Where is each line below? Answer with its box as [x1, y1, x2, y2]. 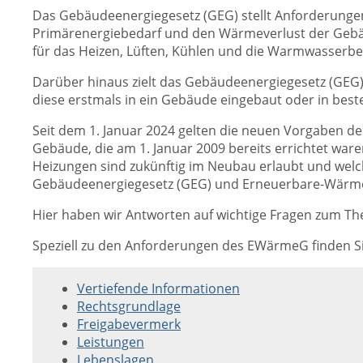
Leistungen [77, 333, 144, 351]
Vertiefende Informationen [77, 280, 240, 297]
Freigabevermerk [77, 315, 181, 333]
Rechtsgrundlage [77, 297, 181, 315]
